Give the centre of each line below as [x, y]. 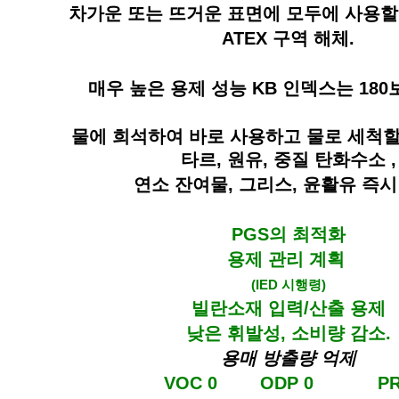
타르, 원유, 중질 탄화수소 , [288, 159]
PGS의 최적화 [288, 234]
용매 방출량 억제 [288, 358]
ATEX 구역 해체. [288, 38]
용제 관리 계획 [288, 259]
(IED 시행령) [288, 285]
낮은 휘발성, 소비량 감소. [288, 333]
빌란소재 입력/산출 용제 [288, 308]
